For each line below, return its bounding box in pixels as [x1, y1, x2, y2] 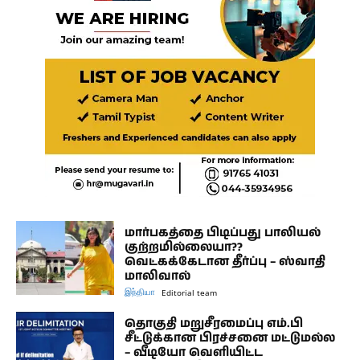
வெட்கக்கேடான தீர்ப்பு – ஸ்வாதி [125, 252, 326, 270]
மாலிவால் [125, 267, 191, 284]
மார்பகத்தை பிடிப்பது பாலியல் [125, 223, 321, 241]
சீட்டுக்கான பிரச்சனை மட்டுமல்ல [125, 329, 336, 346]
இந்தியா [125, 284, 156, 297]
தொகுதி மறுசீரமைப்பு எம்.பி [125, 314, 304, 332]
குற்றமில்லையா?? [125, 238, 243, 256]
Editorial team [162, 286, 218, 298]
